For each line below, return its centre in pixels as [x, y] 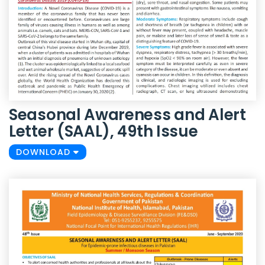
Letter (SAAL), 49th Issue [104, 131]
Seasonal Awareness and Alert [127, 114]
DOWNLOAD [45, 152]
